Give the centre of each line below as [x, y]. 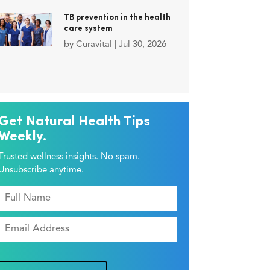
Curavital [94, 45]
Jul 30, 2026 [142, 45]
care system [88, 29]
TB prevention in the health [117, 18]
